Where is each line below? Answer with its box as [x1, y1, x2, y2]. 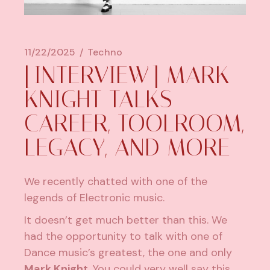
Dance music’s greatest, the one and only [24, 245, 233, 260]
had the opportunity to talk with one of [24, 229, 223, 244]
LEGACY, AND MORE [24, 133, 231, 162]
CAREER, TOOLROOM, [24, 109, 245, 138]
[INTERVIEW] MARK [24, 61, 230, 90]
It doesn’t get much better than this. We [24, 213, 228, 228]
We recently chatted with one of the [24, 174, 208, 189]
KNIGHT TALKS [24, 85, 172, 114]
